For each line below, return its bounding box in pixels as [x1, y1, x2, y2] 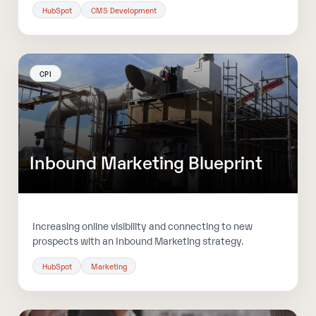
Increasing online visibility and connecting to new [32, 218, 253, 232]
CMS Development [90, 4, 157, 15]
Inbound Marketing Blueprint [30, 150, 262, 174]
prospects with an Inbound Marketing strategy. [32, 233, 245, 247]
